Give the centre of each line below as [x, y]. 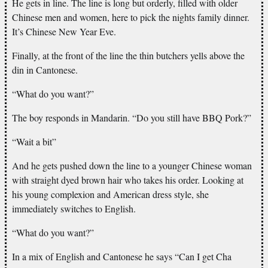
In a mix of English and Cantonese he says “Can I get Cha [122, 256]
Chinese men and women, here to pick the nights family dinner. [131, 17]
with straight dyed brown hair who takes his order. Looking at [128, 179]
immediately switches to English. [74, 208]
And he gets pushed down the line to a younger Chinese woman [132, 165]
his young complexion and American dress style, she [110, 194]
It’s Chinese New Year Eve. [64, 31]
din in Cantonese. [45, 69]
